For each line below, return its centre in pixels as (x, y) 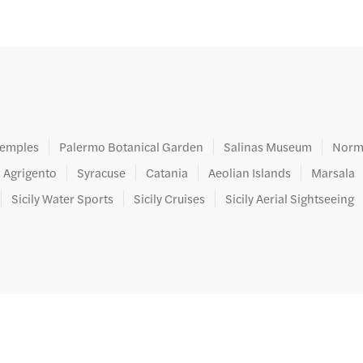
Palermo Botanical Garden (132, 146)
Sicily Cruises (170, 198)
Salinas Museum (268, 146)
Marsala (333, 172)
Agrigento (30, 172)
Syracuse (102, 172)
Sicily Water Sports (63, 198)
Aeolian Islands (250, 172)
